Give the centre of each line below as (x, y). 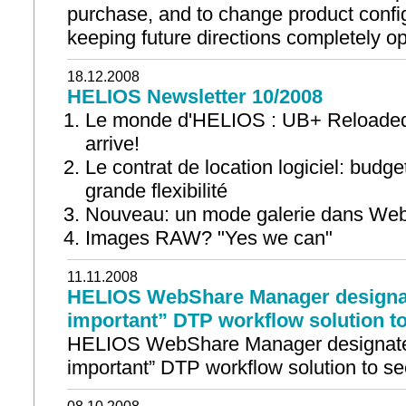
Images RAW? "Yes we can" (209, 238)
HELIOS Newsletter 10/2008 (195, 97)
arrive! (112, 144)
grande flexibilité (156, 191)
